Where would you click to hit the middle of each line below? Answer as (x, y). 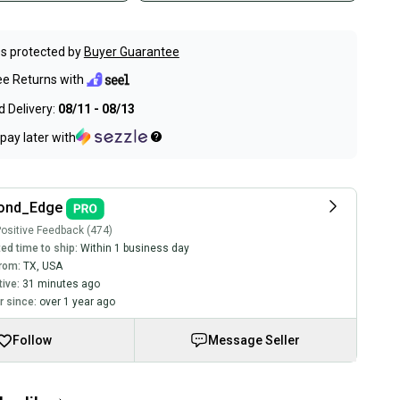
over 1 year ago (77, 301)
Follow (32, 340)
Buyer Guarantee (131, 52)
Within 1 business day (134, 248)
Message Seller (254, 340)
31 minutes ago (61, 283)
